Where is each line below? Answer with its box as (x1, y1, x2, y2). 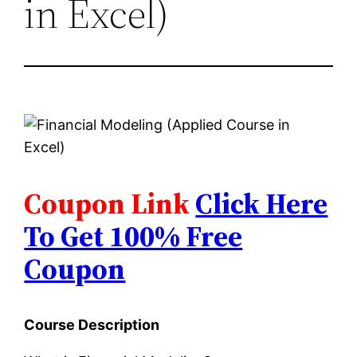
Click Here (195, 183, 328, 223)
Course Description (24, 316, 160, 333)
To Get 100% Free (24, 216, 243, 256)
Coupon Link (24, 183, 196, 223)
